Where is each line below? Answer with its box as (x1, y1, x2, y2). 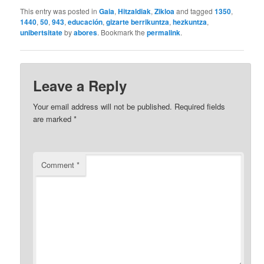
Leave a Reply (33, 75, 127, 95)
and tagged (174, 6, 215, 16)
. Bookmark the (97, 27, 147, 38)
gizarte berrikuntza (106, 16, 170, 28)
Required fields (174, 100, 226, 112)
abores (74, 27, 98, 38)
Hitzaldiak (118, 6, 151, 17)
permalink (147, 27, 181, 38)
